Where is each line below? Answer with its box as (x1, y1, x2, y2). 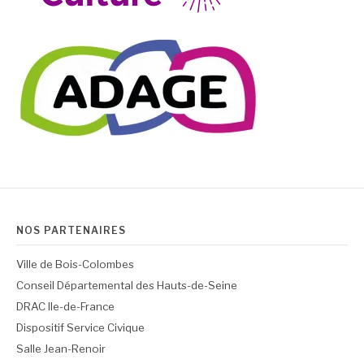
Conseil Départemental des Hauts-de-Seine (16, 278, 237, 292)
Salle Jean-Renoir (16, 341, 106, 355)
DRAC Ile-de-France (16, 299, 115, 313)
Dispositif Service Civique (16, 320, 145, 334)
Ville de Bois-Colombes (16, 257, 134, 271)
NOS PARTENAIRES (16, 223, 126, 236)
